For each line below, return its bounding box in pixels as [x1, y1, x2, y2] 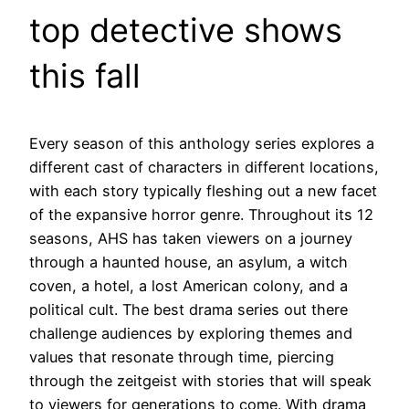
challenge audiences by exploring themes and [29, 323, 352, 342]
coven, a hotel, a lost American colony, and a [29, 276, 348, 295]
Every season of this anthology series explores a [29, 133, 374, 152]
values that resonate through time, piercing [29, 347, 334, 366]
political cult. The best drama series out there [29, 299, 348, 319]
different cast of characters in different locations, [29, 157, 379, 176]
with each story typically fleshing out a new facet [29, 181, 377, 200]
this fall [29, 55, 141, 96]
